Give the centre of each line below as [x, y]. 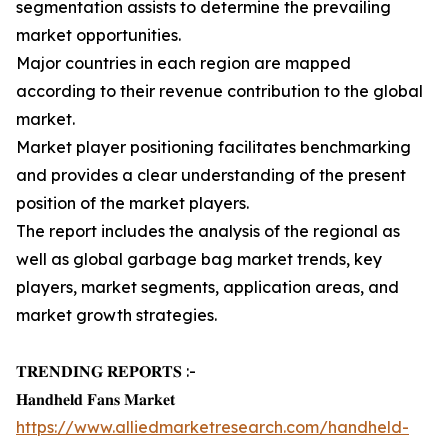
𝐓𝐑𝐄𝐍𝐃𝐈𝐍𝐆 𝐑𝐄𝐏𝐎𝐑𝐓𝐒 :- [106, 371]
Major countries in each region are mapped [183, 63]
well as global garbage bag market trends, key [199, 259]
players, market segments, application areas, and [207, 287]
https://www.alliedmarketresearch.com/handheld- [212, 427]
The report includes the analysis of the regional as [208, 231]
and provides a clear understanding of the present [211, 175]
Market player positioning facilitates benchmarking [213, 147]
